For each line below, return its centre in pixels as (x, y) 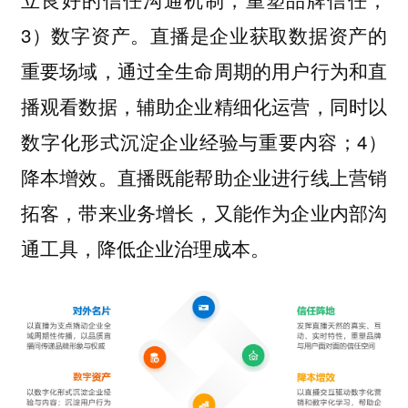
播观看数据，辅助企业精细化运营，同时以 (204, 105)
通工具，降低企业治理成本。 (145, 247)
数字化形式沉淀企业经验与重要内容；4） (204, 141)
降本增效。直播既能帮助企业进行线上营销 (204, 176)
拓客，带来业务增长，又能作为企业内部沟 (204, 212)
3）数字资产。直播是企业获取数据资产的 (204, 34)
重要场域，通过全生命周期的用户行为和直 (204, 70)
